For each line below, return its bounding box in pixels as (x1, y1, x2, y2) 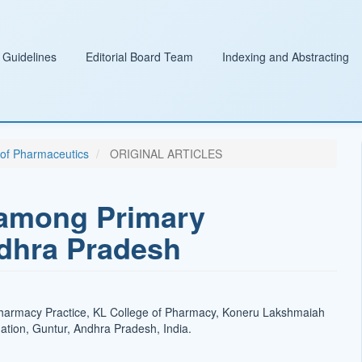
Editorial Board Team (86, 48, 193, 65)
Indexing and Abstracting (222, 48, 349, 65)
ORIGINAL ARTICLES (106, 145, 222, 162)
